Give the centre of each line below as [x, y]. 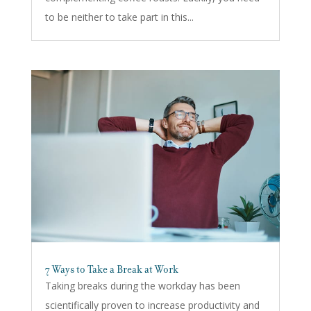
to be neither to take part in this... [119, 17]
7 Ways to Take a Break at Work [111, 270]
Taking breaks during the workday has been [142, 286]
